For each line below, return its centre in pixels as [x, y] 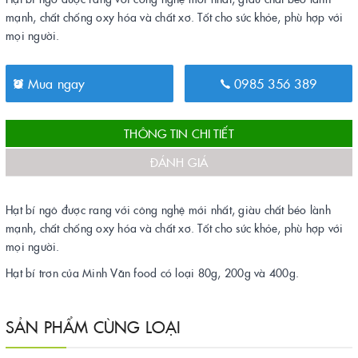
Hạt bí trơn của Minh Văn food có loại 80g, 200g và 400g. [152, 272]
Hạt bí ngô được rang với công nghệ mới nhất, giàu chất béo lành [168, 209]
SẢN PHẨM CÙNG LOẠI [93, 326]
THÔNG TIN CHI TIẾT [179, 133]
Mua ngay [54, 83]
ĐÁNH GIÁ [179, 161]
